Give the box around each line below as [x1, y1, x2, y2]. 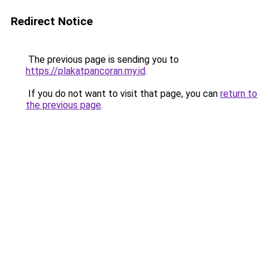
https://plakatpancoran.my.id [26, 65, 145, 77]
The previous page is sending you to [26, 54, 179, 65]
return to [220, 88, 257, 99]
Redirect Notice [11, 14, 93, 28]
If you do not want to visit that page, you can [26, 88, 220, 99]
